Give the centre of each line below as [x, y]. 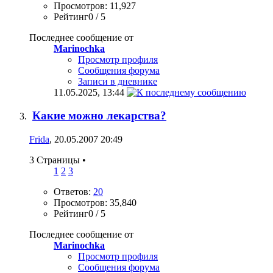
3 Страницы [56, 160]
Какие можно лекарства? [99, 116]
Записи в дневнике [118, 81]
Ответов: [73, 192]
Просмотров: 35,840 [95, 203]
